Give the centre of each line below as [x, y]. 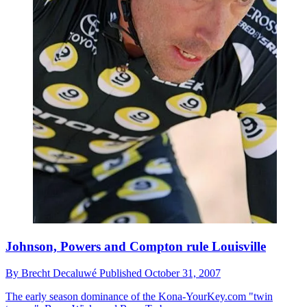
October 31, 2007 [183, 273]
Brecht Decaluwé [60, 273]
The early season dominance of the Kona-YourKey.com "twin [139, 296]
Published [122, 273]
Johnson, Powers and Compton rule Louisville [136, 247]
